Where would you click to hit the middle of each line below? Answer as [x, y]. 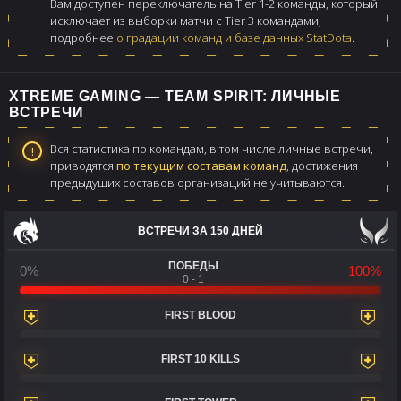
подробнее [83, 37]
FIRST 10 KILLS [200, 358]
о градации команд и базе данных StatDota [234, 37]
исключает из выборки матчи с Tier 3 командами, [186, 20]
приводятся [83, 165]
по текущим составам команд [201, 165]
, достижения [322, 165]
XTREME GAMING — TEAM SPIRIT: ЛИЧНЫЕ [175, 96]
